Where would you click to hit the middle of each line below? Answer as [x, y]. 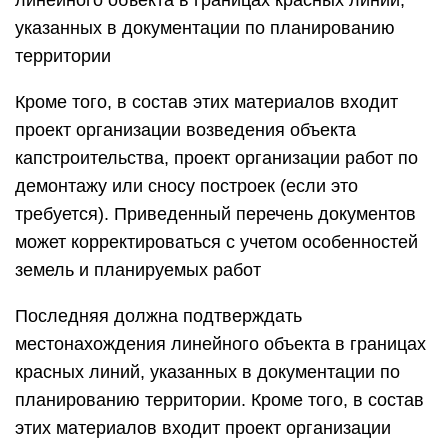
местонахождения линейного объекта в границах [220, 344]
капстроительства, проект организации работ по [216, 158]
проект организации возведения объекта [185, 130]
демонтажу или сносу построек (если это [186, 186]
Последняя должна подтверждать [158, 316]
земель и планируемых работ [138, 270]
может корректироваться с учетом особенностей [216, 242]
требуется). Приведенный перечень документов [215, 214]
